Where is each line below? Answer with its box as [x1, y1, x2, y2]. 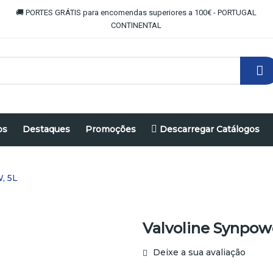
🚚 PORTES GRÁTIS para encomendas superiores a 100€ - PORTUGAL [16, 8, 257, 17]
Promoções [85, 123, 136, 135]
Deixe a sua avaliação [151, 247, 246, 258]
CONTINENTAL [111, 21, 162, 30]
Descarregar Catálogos [159, 123, 260, 135]
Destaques [22, 123, 70, 135]
